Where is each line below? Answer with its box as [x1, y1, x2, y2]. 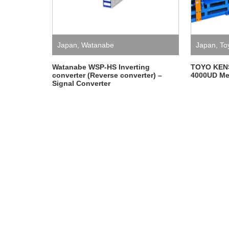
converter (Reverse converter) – [52, 71, 162, 79]
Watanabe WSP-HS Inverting [52, 63, 150, 71]
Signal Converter [52, 79, 110, 87]
